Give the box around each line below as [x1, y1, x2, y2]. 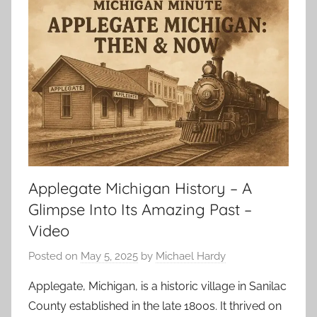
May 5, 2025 [81, 249, 138, 263]
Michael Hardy [156, 249, 226, 263]
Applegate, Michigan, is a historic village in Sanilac [28, 279, 287, 293]
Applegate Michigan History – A [28, 178, 252, 199]
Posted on [28, 249, 81, 263]
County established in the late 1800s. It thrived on [28, 299, 282, 313]
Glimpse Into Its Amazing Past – [28, 200, 252, 220]
